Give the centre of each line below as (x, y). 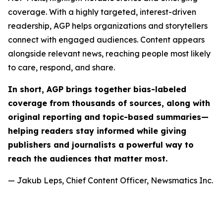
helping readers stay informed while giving (97, 131)
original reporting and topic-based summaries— (108, 117)
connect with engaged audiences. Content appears (106, 40)
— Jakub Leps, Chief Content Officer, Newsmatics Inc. (111, 180)
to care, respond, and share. (61, 67)
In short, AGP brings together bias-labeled (97, 89)
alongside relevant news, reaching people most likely (109, 54)
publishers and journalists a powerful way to (101, 145)
